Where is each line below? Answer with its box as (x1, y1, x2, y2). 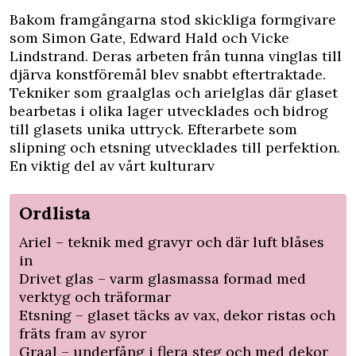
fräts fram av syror (19, 323, 146, 342)
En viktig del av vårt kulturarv (10, 156, 215, 175)
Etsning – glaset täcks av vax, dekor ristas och (19, 305, 335, 324)
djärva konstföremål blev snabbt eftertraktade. (10, 64, 326, 83)
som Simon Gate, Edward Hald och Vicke (10, 28, 289, 47)
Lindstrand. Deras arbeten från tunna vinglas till (10, 46, 342, 65)
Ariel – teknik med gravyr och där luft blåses (19, 232, 324, 251)
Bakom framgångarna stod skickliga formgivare (10, 10, 336, 29)
